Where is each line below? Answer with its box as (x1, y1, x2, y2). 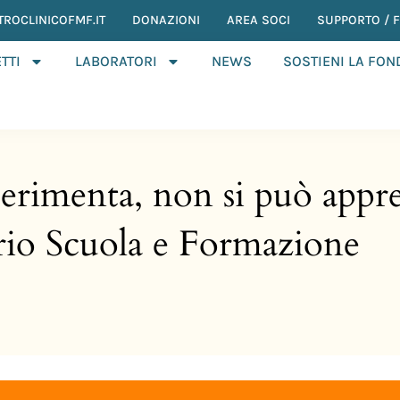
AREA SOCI (227, 12, 290, 28)
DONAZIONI (132, 12, 200, 28)
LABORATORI (74, 53, 157, 70)
